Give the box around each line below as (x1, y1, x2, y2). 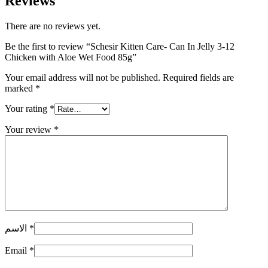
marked (5, 83, 35, 93)
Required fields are (163, 72, 234, 83)
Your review (5, 124, 54, 135)
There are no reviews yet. (5, 20, 100, 31)
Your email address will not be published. (5, 72, 160, 83)
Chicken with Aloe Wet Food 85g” (5, 51, 136, 62)
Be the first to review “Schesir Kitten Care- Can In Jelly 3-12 (5, 41, 234, 51)
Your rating (5, 103, 50, 114)
